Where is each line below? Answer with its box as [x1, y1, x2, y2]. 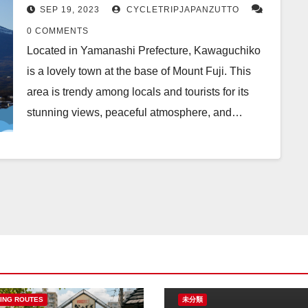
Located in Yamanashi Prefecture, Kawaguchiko [27, 45, 261, 56]
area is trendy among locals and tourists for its [27, 86, 249, 98]
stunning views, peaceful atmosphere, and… [27, 107, 243, 118]
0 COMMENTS [27, 26, 89, 36]
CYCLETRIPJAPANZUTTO [124, 5, 239, 14]
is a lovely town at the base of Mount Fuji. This [27, 65, 251, 77]
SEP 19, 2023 [40, 5, 100, 14]
